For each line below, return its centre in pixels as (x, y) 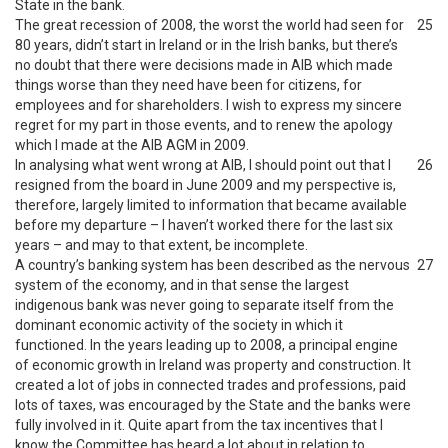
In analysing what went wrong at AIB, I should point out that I (203, 165)
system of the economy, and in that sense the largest (182, 285)
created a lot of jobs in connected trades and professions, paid (210, 385)
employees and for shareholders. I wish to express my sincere (208, 105)
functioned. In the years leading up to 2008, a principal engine (206, 345)
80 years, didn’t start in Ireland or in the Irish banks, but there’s (206, 45)
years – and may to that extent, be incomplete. (161, 245)
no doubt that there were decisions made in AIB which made (204, 65)
